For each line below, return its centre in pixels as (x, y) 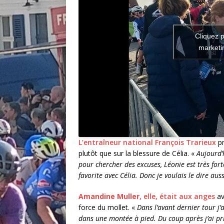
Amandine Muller (109, 196)
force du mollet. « (108, 207)
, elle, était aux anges (177, 196)
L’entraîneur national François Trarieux (147, 142)
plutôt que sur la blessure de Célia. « (137, 153)
